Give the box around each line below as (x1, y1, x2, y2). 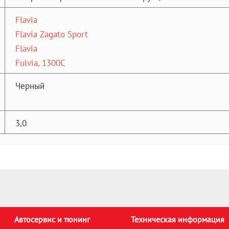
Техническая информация (130, 214, 224, 224)
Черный (15, 80, 44, 91)
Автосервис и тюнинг (14, 214, 90, 224)
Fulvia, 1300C (15, 57, 65, 68)
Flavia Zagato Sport (15, 28, 88, 40)
